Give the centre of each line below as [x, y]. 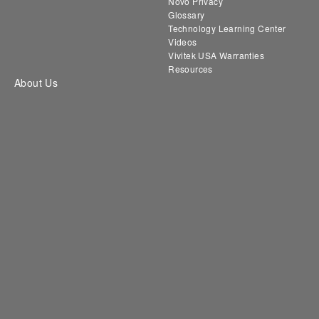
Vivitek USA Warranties [216, 56]
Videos [183, 42]
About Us [36, 83]
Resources [190, 69]
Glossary [187, 15]
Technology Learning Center [227, 28]
